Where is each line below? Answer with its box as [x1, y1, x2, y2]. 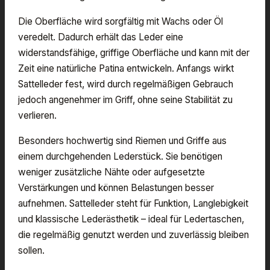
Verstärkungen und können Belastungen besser [18, 181, 214, 193]
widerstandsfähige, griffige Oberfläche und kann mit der [18, 46, 250, 58]
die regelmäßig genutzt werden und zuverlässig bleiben [18, 228, 249, 240]
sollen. [18, 244, 45, 256]
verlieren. [18, 109, 57, 121]
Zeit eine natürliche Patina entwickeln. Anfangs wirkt [18, 62, 234, 74]
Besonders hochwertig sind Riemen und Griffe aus [18, 134, 227, 146]
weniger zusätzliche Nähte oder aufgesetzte [18, 166, 205, 178]
